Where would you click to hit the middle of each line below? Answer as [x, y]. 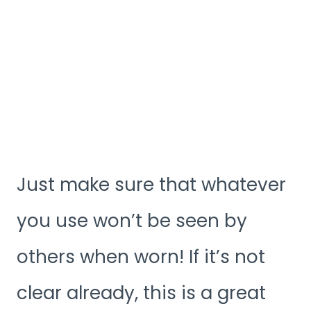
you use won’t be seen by [132, 221]
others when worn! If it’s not [141, 257]
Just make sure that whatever [151, 185]
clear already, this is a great [141, 293]
